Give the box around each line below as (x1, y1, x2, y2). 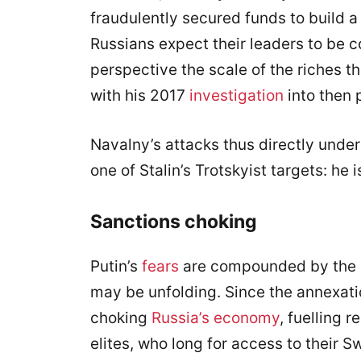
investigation (189, 86, 284, 105)
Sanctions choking (90, 210, 257, 233)
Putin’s (90, 257, 142, 276)
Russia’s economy (151, 309, 280, 327)
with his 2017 (90, 86, 189, 105)
